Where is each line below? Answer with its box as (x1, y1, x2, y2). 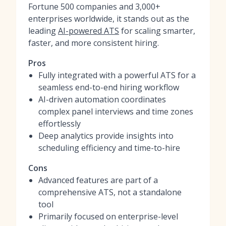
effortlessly (38, 118, 81, 129)
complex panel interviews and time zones (38, 106, 193, 117)
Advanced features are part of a (38, 175, 158, 186)
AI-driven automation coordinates (38, 94, 166, 105)
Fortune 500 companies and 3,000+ (28, 1, 160, 12)
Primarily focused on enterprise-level (38, 211, 178, 222)
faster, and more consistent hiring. (28, 37, 159, 48)
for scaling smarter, (119, 25, 195, 36)
